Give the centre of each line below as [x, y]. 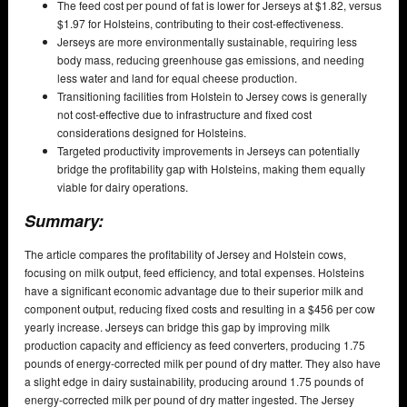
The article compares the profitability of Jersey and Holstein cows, [185, 253]
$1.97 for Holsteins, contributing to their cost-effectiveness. [200, 23]
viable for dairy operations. [123, 186]
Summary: [64, 220]
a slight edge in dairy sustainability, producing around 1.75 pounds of [194, 381]
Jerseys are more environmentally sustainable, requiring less [207, 41]
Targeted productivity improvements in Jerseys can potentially [208, 150]
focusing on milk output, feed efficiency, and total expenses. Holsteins [194, 272]
